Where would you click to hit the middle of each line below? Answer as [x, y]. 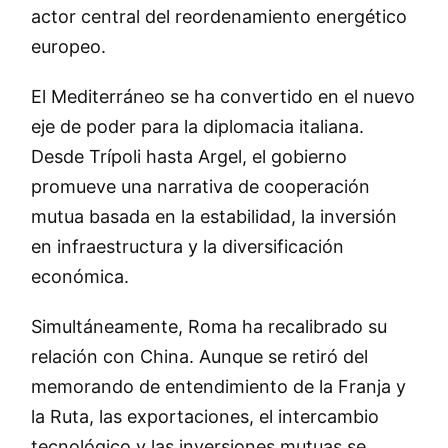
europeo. [68, 47]
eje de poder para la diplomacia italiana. [197, 127]
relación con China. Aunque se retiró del [199, 357]
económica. [79, 277]
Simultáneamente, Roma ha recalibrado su [208, 327]
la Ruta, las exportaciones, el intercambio [204, 417]
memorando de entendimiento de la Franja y [218, 387]
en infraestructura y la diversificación [187, 247]
